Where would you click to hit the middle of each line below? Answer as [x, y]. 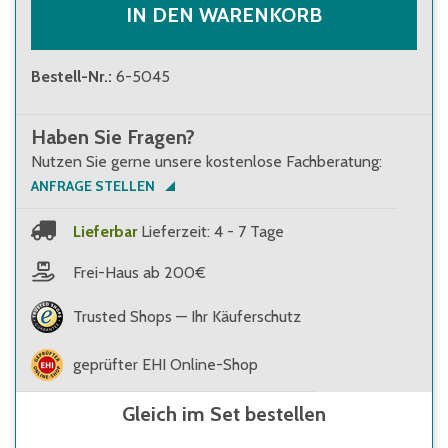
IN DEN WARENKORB [223, 15]
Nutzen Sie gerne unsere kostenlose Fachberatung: [206, 161]
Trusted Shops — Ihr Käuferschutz [187, 316]
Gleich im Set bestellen [224, 414]
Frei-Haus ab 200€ [139, 272]
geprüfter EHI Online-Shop [165, 364]
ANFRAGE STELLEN [93, 186]
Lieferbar [105, 231]
